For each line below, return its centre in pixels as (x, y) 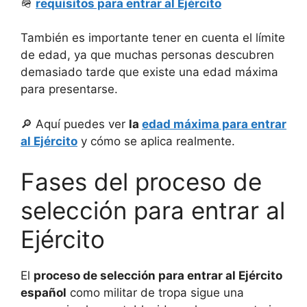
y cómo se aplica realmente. (156, 141)
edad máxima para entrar (214, 124)
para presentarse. (69, 89)
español (44, 293)
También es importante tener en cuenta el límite (153, 38)
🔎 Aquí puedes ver (75, 124)
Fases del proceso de (141, 182)
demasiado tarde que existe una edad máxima (149, 72)
